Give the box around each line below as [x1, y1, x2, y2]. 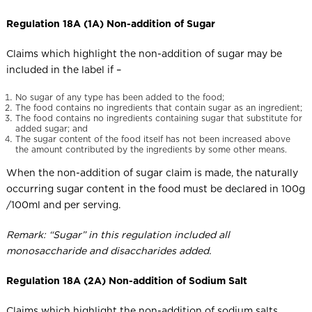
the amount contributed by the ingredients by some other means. [15, 143, 287, 155]
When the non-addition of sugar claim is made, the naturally [6, 166, 298, 178]
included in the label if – [6, 63, 121, 75]
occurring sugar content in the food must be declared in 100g [6, 182, 305, 194]
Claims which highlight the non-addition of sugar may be [6, 47, 282, 59]
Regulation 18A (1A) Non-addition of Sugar [6, 17, 215, 29]
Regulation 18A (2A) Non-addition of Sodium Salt [6, 274, 247, 286]
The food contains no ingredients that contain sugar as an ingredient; [15, 102, 302, 113]
